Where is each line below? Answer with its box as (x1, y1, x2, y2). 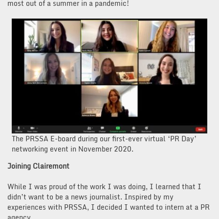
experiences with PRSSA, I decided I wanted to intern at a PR (7, 201, 210, 213)
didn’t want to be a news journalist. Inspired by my (7, 191, 174, 202)
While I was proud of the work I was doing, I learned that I (7, 180, 201, 192)
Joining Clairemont (7, 160, 69, 172)
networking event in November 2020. (12, 143, 133, 154)
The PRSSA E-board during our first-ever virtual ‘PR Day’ (12, 132, 197, 144)
